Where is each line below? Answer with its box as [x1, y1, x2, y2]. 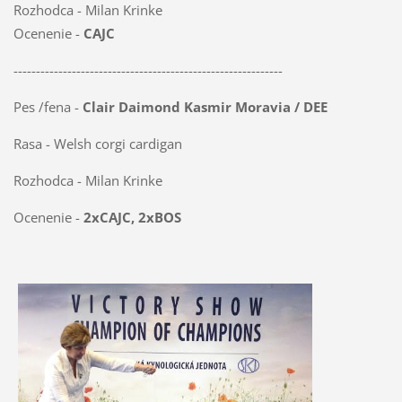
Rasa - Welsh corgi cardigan [13, 135, 182, 153]
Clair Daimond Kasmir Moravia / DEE [82, 98, 328, 117]
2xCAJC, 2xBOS [83, 208, 181, 227]
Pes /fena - [13, 98, 83, 117]
